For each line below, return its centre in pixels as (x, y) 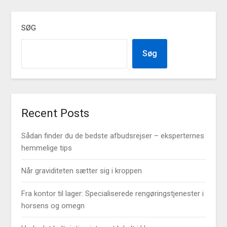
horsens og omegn (53, 205)
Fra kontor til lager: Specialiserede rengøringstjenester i (113, 193)
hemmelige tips (47, 148)
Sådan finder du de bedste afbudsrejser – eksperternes (113, 136)
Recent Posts (55, 113)
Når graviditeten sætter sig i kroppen (82, 171)
